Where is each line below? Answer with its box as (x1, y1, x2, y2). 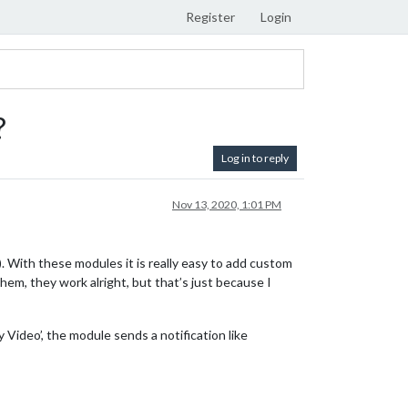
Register (186, 9, 235, 25)
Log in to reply (221, 151, 289, 165)
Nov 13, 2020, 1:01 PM (172, 198, 281, 211)
